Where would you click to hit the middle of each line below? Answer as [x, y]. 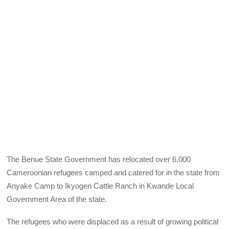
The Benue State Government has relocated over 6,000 [99, 159]
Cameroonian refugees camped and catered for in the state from [113, 172]
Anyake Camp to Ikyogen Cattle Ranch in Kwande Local [100, 186]
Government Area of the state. [57, 199]
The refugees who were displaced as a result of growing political [113, 221]
